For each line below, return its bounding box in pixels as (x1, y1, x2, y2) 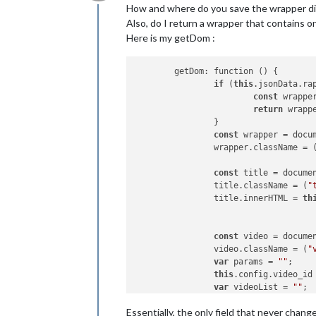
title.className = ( (214, 181, 308, 191)
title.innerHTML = (214, 193, 303, 204)
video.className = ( (214, 244, 308, 255)
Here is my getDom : (126, 32, 215, 44)
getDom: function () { (135, 66, 175, 77)
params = (229, 257, 279, 267)
